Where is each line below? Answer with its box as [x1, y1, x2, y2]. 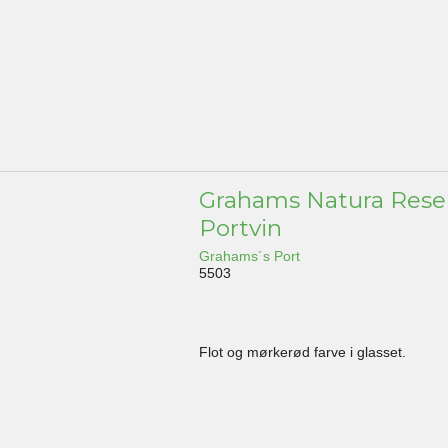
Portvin [199, 214, 283, 243]
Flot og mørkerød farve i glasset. [199, 344, 407, 361]
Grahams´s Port [199, 248, 301, 265]
